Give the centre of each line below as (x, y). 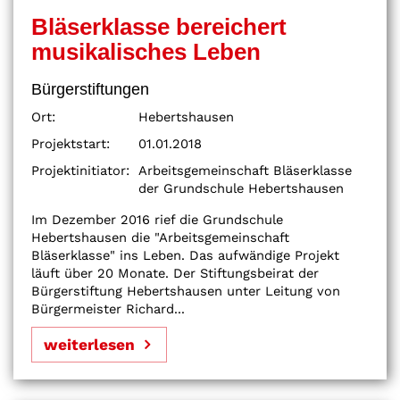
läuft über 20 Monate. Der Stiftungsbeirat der (175, 274)
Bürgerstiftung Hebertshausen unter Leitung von (186, 292)
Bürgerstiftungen (90, 89)
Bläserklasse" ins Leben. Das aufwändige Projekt (185, 256)
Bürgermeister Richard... (108, 309)
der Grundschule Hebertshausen (241, 189)
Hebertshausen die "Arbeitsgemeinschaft (160, 238)
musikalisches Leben (146, 52)
